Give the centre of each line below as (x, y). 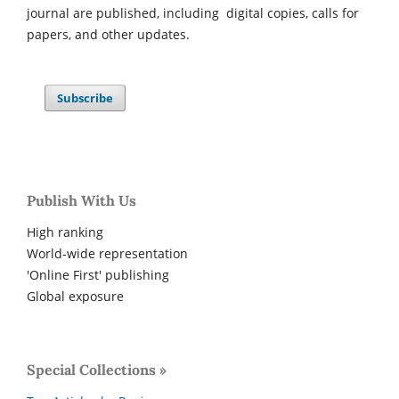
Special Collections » (97, 369)
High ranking (65, 232)
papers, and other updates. (108, 34)
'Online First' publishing (98, 274)
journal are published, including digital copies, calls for (193, 12)
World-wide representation (107, 253)
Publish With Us (81, 200)
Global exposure (75, 296)
